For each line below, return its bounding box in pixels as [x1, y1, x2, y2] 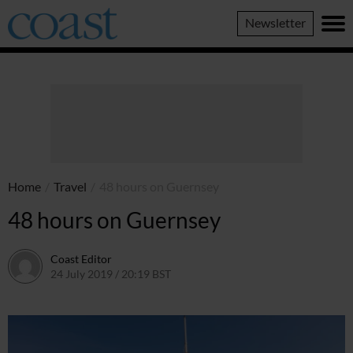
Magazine [7, 18, 60, 33]
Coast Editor [50, 251, 112, 266]
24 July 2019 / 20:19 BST [50, 266, 171, 281]
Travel [54, 179, 87, 194]
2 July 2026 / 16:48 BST [171, 266, 285, 281]
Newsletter [245, 15, 306, 30]
